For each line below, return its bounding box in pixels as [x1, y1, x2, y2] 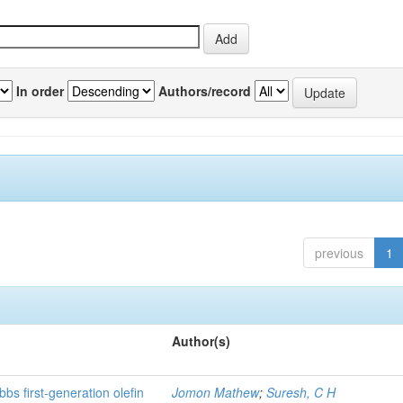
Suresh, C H [266, 383, 336, 401]
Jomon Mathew [172, 383, 260, 401]
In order [16, 81, 64, 100]
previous [314, 244, 363, 262]
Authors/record [158, 81, 251, 100]
